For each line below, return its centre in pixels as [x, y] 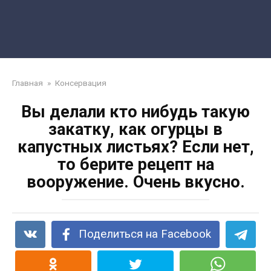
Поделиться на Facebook [145, 234]
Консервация [81, 83]
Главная [28, 83]
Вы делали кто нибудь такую [135, 112]
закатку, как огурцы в [135, 129]
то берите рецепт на [135, 165]
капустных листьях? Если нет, [135, 147]
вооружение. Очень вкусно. [135, 182]
